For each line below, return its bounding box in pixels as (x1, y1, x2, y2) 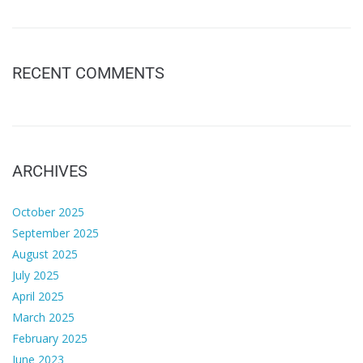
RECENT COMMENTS (12, 63, 164, 83)
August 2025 (12, 246, 78, 262)
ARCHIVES (12, 161, 88, 181)
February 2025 (12, 331, 88, 346)
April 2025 (12, 288, 64, 304)
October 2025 (12, 204, 84, 220)
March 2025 (12, 310, 75, 325)
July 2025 (12, 267, 59, 283)
